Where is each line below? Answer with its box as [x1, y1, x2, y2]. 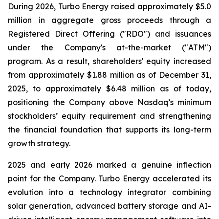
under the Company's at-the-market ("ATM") [8, 43, 211, 52]
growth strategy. [8, 138, 70, 148]
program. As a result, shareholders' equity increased [8, 56, 211, 66]
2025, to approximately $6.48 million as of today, [8, 84, 211, 93]
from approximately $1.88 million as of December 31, [8, 70, 211, 80]
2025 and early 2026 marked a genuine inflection [8, 160, 211, 170]
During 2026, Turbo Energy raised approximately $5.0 [8, 1, 211, 11]
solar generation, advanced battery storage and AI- [8, 201, 211, 211]
